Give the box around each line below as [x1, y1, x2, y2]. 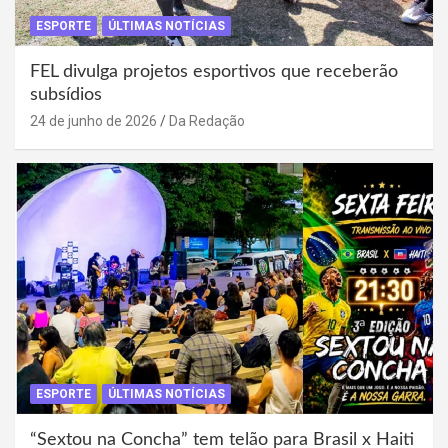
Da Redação [169, 113, 245, 130]
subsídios [30, 86, 102, 105]
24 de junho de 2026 [30, 113, 157, 130]
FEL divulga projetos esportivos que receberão [30, 63, 398, 82]
